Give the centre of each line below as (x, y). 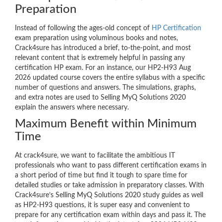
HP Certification (176, 28)
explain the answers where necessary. (72, 108)
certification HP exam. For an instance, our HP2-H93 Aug (103, 68)
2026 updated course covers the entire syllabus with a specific (110, 78)
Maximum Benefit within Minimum (106, 124)
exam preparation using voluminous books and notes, (96, 38)
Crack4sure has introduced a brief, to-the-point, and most (103, 48)
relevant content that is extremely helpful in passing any (100, 58)
